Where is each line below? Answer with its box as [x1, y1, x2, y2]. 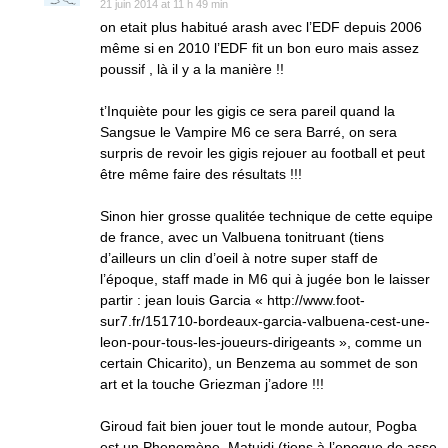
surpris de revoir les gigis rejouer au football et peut [100, 145, 425, 161]
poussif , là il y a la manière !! [100, 61, 284, 77]
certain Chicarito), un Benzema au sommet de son [100, 355, 418, 371]
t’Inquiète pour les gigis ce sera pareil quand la [100, 103, 395, 119]
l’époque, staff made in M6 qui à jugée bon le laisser [100, 271, 430, 287]
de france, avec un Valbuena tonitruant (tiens [100, 229, 384, 245]
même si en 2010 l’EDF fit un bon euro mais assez [100, 40, 419, 56]
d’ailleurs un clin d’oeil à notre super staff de [100, 250, 378, 266]
